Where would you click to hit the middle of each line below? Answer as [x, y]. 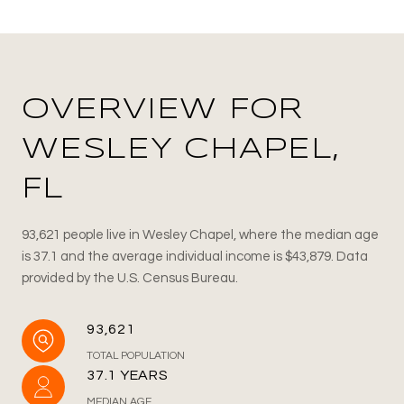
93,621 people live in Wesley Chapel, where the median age [200, 234]
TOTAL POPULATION [136, 355]
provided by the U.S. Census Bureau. [130, 278]
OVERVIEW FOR [162, 110]
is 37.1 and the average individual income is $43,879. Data [195, 256]
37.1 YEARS [128, 375]
